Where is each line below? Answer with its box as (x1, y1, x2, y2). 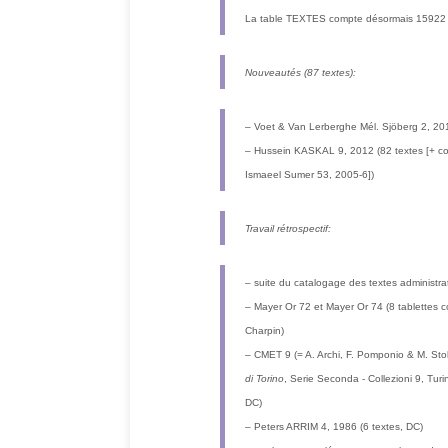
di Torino (245, 372, 284, 384)
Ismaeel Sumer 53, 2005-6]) (245, 168, 374, 180)
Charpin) (245, 324, 284, 336)
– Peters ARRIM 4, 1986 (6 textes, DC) (245, 420, 423, 432)
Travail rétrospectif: (245, 222, 331, 234)
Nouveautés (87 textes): (245, 66, 356, 78)
